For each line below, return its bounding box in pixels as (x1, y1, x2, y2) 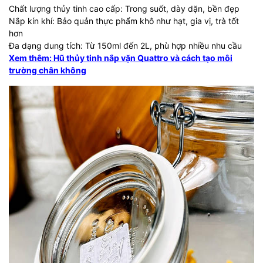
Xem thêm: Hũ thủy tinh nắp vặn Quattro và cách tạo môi (9, 53, 232, 63)
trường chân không (9, 65, 86, 75)
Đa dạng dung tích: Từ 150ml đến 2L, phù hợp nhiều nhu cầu (9, 41, 242, 50)
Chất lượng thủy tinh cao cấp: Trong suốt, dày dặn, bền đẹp (9, 4, 240, 14)
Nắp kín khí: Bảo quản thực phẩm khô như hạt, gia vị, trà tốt (9, 16, 239, 26)
